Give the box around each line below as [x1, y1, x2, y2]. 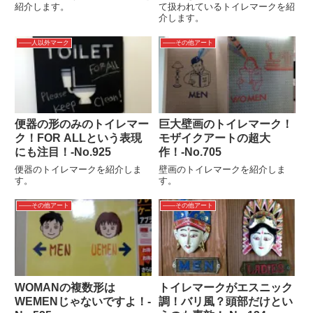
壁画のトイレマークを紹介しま [158, 163, 286, 175]
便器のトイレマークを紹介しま [15, 163, 142, 175]
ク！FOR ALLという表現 [15, 132, 142, 145]
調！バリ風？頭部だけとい [158, 295, 293, 307]
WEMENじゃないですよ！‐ [15, 295, 151, 307]
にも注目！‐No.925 [15, 146, 111, 159]
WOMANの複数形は [15, 281, 115, 293]
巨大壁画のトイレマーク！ [158, 118, 293, 131]
